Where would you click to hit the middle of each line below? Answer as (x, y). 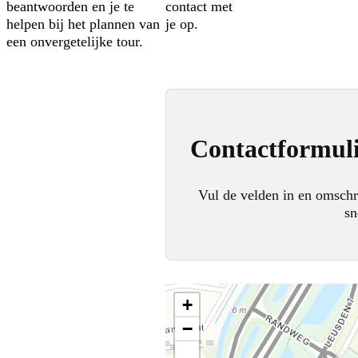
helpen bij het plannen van (83, 24)
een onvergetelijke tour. (75, 42)
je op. (182, 24)
